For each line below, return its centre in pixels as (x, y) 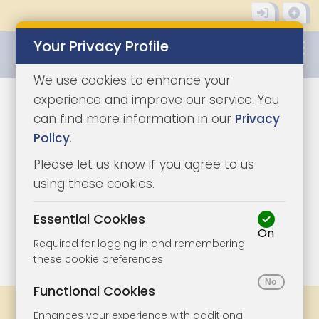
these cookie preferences (99, 259)
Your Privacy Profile (101, 46)
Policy (52, 138)
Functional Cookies (95, 291)
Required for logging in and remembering (140, 244)
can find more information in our (135, 119)
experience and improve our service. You (157, 100)
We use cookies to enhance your (132, 80)
